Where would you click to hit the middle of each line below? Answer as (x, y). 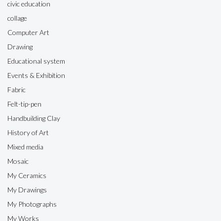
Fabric (17, 90)
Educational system (36, 61)
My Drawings (27, 190)
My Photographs (32, 204)
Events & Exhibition (36, 75)
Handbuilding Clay (34, 118)
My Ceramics (27, 175)
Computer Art (28, 32)
